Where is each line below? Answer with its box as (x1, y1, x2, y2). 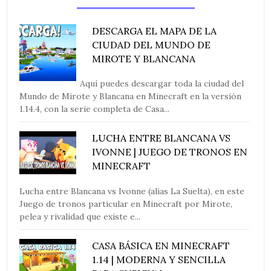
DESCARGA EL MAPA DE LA (92, 25, 217, 38)
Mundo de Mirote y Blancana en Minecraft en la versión (19, 91, 242, 102)
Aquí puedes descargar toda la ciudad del (80, 78, 244, 90)
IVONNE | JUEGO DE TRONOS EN (92, 146, 248, 158)
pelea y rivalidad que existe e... (19, 211, 141, 222)
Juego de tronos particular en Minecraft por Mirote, (19, 198, 233, 209)
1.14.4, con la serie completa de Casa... (19, 103, 170, 115)
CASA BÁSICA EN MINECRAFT (92, 239, 230, 252)
